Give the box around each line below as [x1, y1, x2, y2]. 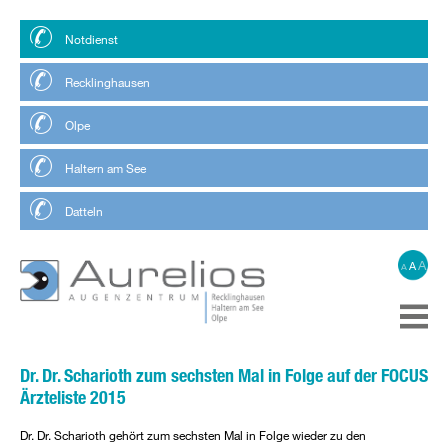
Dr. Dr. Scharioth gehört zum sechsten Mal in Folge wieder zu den [20, 426, 366, 443]
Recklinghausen [65, 74, 150, 90]
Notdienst [65, 31, 118, 47]
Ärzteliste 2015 [20, 386, 126, 409]
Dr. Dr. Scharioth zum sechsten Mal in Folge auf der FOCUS [20, 364, 428, 387]
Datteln [65, 203, 103, 219]
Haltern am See [65, 160, 146, 176]
